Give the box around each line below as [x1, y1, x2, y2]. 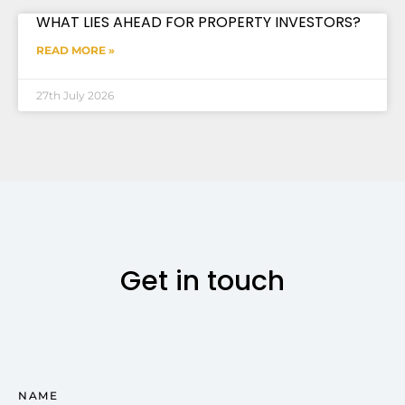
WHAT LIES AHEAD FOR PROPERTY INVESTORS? [36, 11, 361, 33]
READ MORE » [36, 42, 115, 57]
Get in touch [120, 261, 285, 300]
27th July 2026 [36, 88, 114, 102]
